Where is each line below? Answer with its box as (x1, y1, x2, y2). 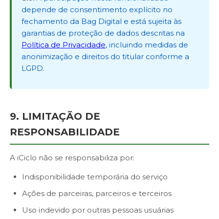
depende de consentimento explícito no (22, 5, 173, 14)
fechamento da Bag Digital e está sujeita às (22, 17, 181, 26)
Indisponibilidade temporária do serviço (22, 172, 168, 181)
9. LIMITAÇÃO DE (10, 110, 100, 122)
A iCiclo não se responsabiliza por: (10, 153, 134, 162)
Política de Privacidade (22, 40, 106, 49)
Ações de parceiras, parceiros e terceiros (22, 189, 172, 198)
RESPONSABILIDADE (10, 126, 120, 138)
